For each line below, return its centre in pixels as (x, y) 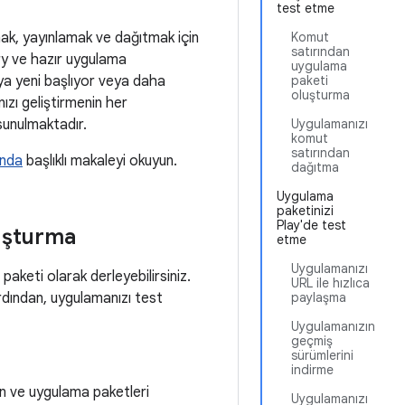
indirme (312, 370)
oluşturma (320, 95)
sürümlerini (322, 355)
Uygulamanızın (333, 326)
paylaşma (319, 297)
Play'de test (311, 225)
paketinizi (305, 211)
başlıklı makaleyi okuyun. (100, 161)
